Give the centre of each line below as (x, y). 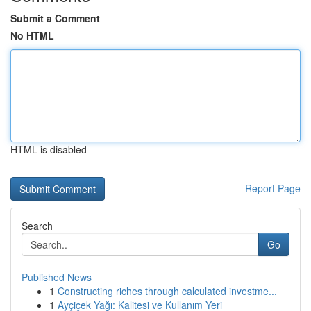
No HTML (32, 35)
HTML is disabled (49, 149)
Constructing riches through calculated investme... (167, 291)
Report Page (273, 188)
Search (37, 226)
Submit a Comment (55, 18)
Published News (57, 277)
